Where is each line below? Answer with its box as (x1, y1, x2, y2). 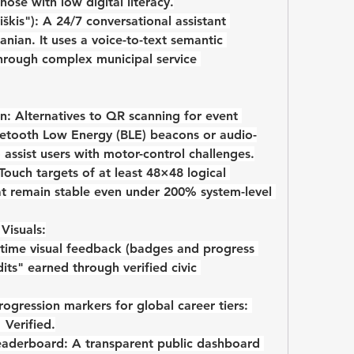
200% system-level (164, 184, 272, 200)
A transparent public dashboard (68, 336, 260, 352)
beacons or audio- (146, 127, 257, 143)
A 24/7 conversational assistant (39, 13, 226, 29)
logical (183, 165, 226, 181)
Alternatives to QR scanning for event (11, 108, 238, 124)
